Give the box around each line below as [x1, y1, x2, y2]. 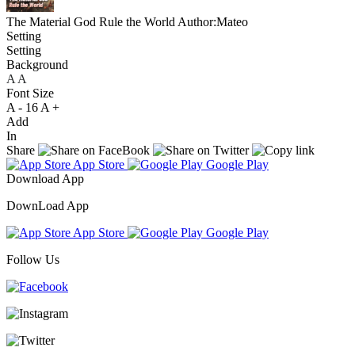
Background [6, 57, 68, 71]
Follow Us [6, 252, 59, 266]
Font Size [6, 86, 54, 100]
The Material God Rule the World [6, 14, 175, 29]
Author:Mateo [177, 14, 248, 29]
